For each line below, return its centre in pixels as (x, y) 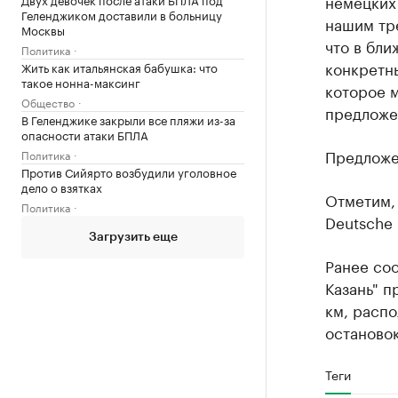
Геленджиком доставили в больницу (122, 14)
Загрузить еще (133, 237)
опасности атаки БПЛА (85, 134)
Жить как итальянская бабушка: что (119, 67)
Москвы (43, 29)
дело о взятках (62, 187)
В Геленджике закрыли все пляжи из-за (128, 119)
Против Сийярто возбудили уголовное (129, 171)
